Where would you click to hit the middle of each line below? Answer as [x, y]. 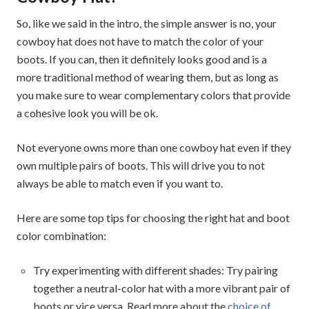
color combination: [61, 235]
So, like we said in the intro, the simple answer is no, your [147, 23]
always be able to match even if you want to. [120, 183]
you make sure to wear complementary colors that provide [153, 94]
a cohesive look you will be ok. [87, 112]
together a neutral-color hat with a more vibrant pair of [162, 288]
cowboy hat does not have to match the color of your [140, 41]
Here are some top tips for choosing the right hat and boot [153, 217]
